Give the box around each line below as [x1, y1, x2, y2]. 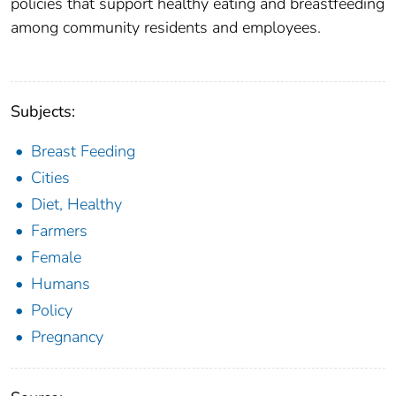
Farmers [31, 220, 88, 242]
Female [31, 247, 81, 269]
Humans [31, 273, 90, 295]
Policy [31, 300, 72, 322]
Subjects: [11, 101, 75, 123]
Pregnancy [31, 326, 103, 348]
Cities [31, 167, 70, 189]
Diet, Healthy [31, 194, 122, 216]
